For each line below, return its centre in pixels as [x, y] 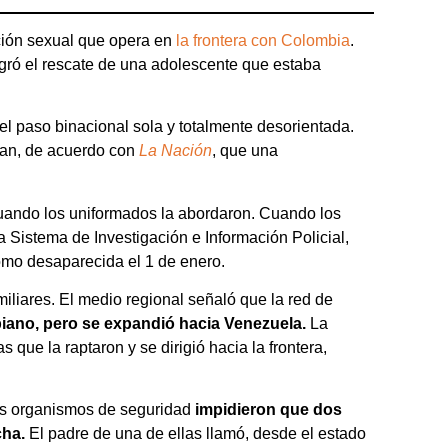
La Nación [175, 151]
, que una [245, 151]
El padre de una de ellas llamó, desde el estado [195, 434]
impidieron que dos [268, 410]
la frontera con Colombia [263, 40]
